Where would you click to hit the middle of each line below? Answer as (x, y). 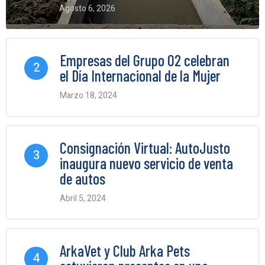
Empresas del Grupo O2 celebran (145, 60)
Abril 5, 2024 (83, 199)
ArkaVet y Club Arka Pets (125, 251)
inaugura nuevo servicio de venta (146, 163)
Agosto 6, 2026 (87, 9)
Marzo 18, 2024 (88, 96)
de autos (83, 179)
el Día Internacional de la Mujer (140, 76)
